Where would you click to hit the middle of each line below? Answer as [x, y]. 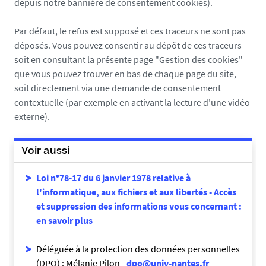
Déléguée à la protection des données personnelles [138, 249]
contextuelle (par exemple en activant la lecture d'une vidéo [132, 102]
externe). [32, 116]
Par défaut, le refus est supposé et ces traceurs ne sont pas [130, 31]
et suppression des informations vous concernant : [139, 206]
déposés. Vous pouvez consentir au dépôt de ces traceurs [128, 45]
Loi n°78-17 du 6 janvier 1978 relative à [113, 178]
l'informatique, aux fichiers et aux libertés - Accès [136, 192]
